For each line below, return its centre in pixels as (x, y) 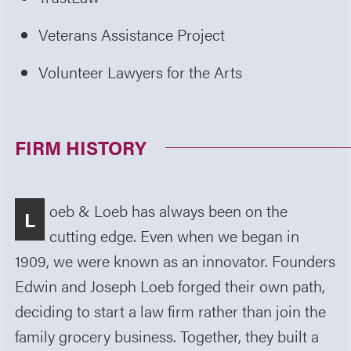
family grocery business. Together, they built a (167, 335)
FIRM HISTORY (81, 147)
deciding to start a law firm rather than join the (171, 310)
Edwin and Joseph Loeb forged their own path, (170, 285)
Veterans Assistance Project (132, 34)
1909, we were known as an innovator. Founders (175, 260)
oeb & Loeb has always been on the (169, 210)
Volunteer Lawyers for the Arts (141, 71)
